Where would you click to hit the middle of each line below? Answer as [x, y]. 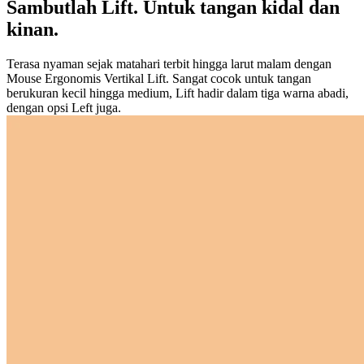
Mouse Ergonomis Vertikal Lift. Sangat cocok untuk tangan [159, 78]
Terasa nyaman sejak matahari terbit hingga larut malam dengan [169, 63]
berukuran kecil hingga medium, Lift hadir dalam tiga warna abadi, [178, 93]
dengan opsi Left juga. [64, 107]
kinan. [32, 29]
